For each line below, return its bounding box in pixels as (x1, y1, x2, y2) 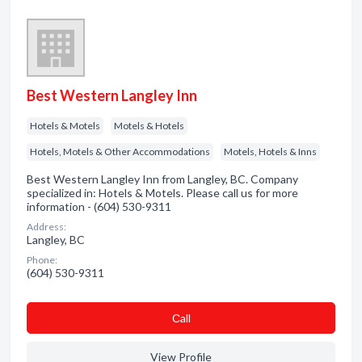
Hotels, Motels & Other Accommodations (30, 145, 210, 158)
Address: (27, 221, 66, 233)
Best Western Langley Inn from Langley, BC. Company (27, 172, 298, 186)
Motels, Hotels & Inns (224, 145, 317, 158)
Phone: (27, 254, 57, 266)
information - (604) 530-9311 (27, 200, 171, 213)
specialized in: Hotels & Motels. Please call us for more (27, 186, 298, 200)
